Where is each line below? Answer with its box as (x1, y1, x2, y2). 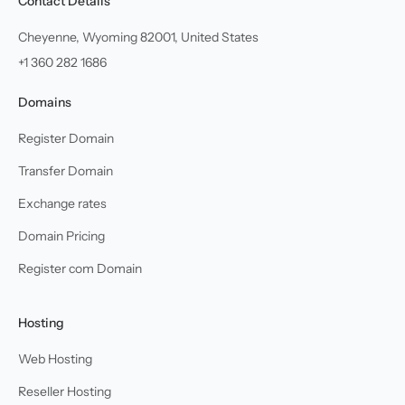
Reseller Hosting (18, 382, 111, 400)
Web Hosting (18, 350, 92, 367)
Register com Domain (18, 259, 142, 277)
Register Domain (18, 129, 114, 146)
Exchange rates (18, 194, 107, 212)
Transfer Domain (18, 162, 113, 179)
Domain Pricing (18, 227, 105, 244)
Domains (18, 93, 71, 110)
